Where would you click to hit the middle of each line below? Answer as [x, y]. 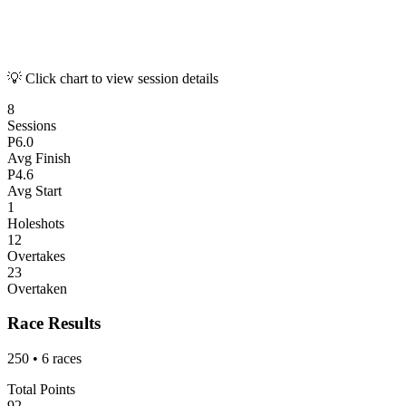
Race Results [54, 324]
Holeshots [36, 223]
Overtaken [37, 288]
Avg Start [34, 190]
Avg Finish [39, 158]
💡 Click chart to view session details [113, 78]
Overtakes [36, 256]
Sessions [32, 125]
